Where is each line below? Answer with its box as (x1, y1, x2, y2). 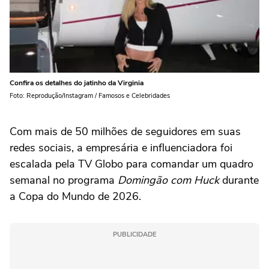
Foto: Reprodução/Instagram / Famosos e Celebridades (10, 91, 170, 100)
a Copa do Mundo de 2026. (10, 189, 141, 204)
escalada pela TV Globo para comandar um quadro (10, 156, 253, 171)
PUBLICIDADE (113, 229, 156, 239)
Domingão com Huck (118, 172, 219, 187)
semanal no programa (10, 172, 118, 187)
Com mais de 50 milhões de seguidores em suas (10, 124, 241, 139)
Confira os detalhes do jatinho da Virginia (10, 77, 144, 88)
